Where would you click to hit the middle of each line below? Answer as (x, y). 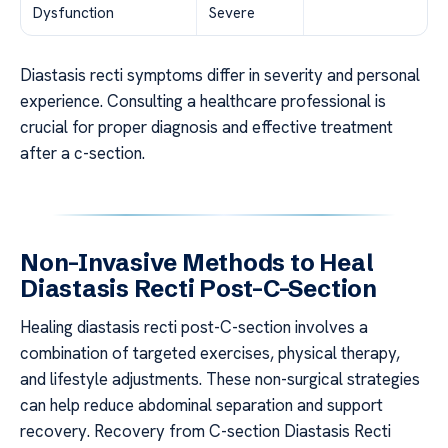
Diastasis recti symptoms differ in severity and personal (220, 74)
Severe (232, 12)
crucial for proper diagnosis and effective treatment (206, 126)
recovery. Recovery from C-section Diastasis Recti (205, 430)
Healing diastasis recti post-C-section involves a (194, 326)
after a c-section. (82, 152)
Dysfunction (73, 12)
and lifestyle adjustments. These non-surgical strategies (220, 378)
